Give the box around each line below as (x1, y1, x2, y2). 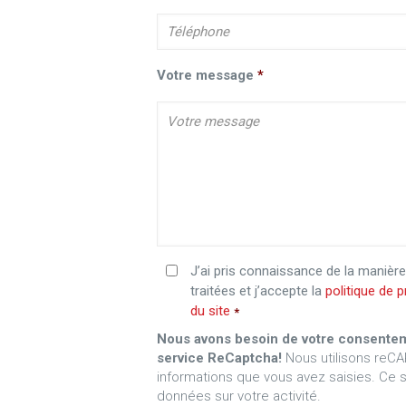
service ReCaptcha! (156, 350, 282, 367)
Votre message (156, 67, 254, 83)
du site (189, 303, 230, 320)
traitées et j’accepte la (189, 283, 325, 300)
